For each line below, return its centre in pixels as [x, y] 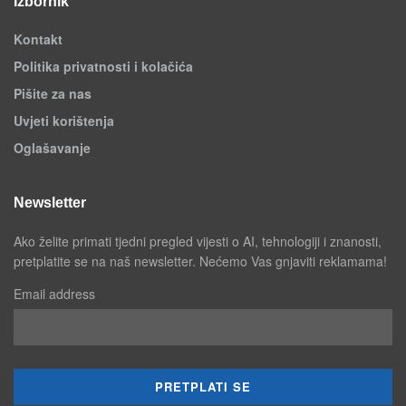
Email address [54, 293]
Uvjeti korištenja [64, 120]
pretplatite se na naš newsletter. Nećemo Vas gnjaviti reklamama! [200, 261]
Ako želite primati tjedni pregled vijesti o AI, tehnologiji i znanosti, [198, 241]
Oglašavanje [52, 147]
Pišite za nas [53, 93]
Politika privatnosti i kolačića [103, 66]
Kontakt [38, 39]
